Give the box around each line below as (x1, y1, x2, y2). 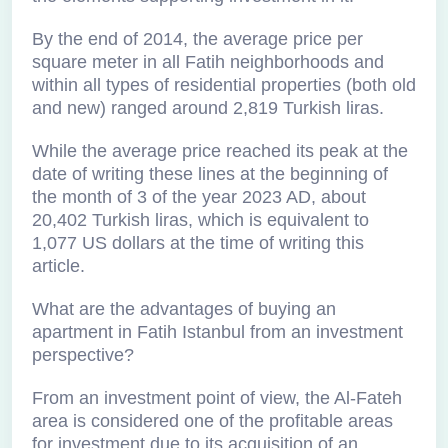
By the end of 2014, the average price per (32, 29, 363, 49)
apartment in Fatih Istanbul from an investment (32, 322, 403, 342)
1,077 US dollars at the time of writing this (32, 233, 364, 253)
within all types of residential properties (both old (32, 75, 416, 95)
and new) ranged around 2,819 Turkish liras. (32, 98, 384, 118)
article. (32, 256, 85, 276)
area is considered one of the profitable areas (32, 411, 393, 431)
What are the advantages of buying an (32, 299, 336, 319)
